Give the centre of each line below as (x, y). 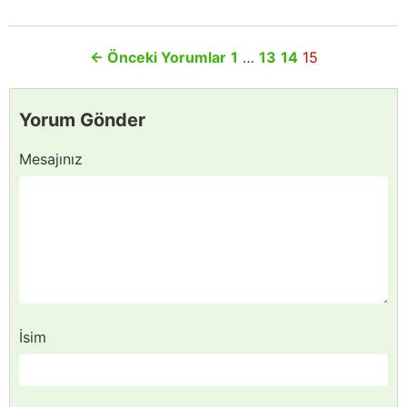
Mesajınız (51, 159)
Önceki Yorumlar (164, 58)
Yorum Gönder (82, 120)
